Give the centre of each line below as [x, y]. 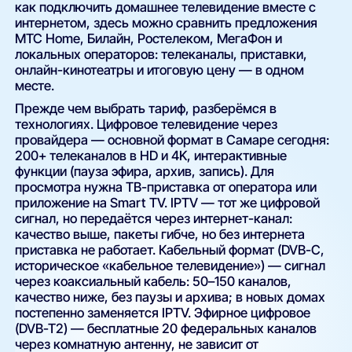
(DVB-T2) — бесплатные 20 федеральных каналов [166, 329]
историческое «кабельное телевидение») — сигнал [170, 266]
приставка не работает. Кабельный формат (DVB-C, [170, 250]
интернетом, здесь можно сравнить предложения [167, 22]
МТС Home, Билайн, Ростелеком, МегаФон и [149, 38]
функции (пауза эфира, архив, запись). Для [145, 172]
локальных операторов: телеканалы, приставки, [161, 54]
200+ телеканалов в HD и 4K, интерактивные [151, 156]
